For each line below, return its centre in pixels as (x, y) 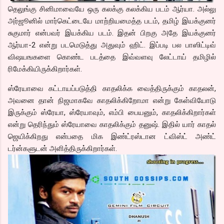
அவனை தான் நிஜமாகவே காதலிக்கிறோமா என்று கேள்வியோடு (112, 100)
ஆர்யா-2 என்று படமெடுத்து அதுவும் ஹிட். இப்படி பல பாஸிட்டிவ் (112, 45)
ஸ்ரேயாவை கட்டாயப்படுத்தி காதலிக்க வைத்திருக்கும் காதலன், (112, 88)
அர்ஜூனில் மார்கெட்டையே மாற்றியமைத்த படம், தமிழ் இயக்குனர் (112, 21)
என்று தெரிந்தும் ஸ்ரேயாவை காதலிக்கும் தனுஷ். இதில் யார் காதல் (112, 124)
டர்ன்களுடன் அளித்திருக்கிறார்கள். (62, 148)
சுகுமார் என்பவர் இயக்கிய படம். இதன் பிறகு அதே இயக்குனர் (112, 33)
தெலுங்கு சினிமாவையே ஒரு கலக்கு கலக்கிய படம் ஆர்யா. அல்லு (112, 9)
